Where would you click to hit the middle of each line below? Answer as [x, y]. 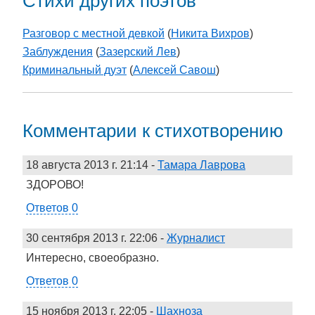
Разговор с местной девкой [94, 34]
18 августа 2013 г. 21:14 [87, 165]
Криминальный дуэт [75, 70]
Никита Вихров [210, 34]
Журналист [196, 238]
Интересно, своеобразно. [92, 257]
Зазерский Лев [138, 52]
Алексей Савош [174, 70]
